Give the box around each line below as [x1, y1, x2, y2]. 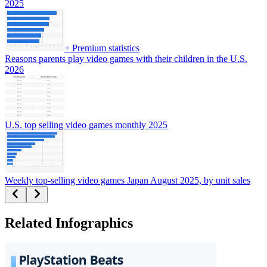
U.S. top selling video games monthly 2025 [5, 120, 167, 131]
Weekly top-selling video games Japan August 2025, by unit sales [5, 175, 250, 186]
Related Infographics [5, 215, 133, 231]
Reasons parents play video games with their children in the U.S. [5, 54, 247, 64]
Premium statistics [70, 43, 139, 54]
